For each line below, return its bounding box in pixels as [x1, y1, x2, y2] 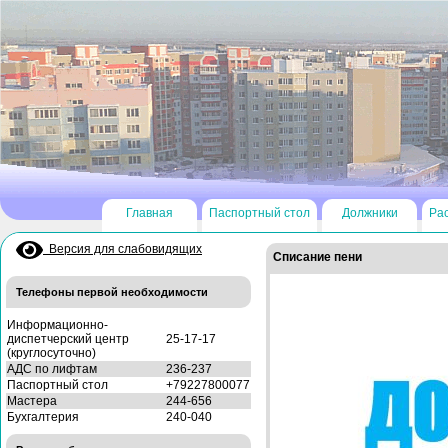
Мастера [7, 393, 57, 408]
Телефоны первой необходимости [16, 285, 208, 298]
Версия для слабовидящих [43, 242, 202, 257]
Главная [126, 206, 174, 220]
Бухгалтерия [7, 409, 79, 424]
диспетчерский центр [7, 331, 129, 346]
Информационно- [7, 317, 108, 332]
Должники [341, 206, 398, 220]
